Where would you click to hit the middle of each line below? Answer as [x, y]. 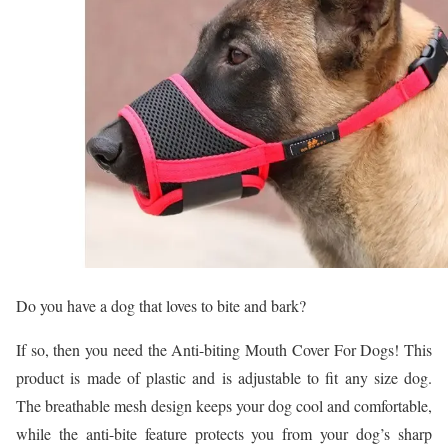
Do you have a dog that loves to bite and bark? [161, 305]
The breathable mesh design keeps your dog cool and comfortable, [224, 405]
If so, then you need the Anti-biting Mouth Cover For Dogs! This [224, 349]
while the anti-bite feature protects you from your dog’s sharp [224, 433]
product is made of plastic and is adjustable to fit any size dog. [224, 377]
